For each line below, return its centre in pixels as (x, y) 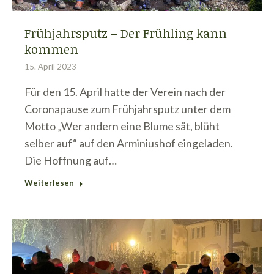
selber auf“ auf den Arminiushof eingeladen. (129, 143)
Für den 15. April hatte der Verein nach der (125, 92)
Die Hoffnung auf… (71, 161)
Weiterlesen (49, 183)
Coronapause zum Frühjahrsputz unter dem (128, 109)
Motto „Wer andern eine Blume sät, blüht (122, 126)
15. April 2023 (50, 67)
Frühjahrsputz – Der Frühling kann (126, 33)
